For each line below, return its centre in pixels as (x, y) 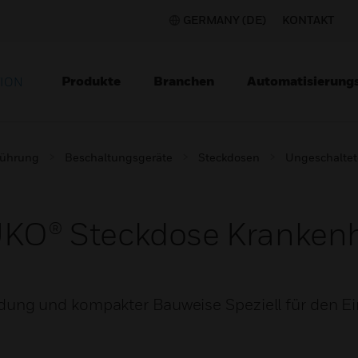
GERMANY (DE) (225, 20)
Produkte (91, 81)
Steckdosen (229, 157)
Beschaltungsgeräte (119, 157)
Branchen (184, 81)
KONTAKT (308, 20)
